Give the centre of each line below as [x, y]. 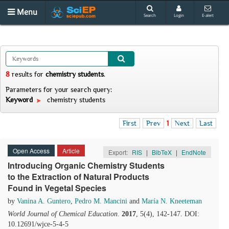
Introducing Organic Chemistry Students [86, 165]
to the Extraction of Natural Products [78, 177]
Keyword [20, 100]
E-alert [208, 15]
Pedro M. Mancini [101, 201]
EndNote [194, 152]
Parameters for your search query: [59, 89]
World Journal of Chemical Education [63, 214]
